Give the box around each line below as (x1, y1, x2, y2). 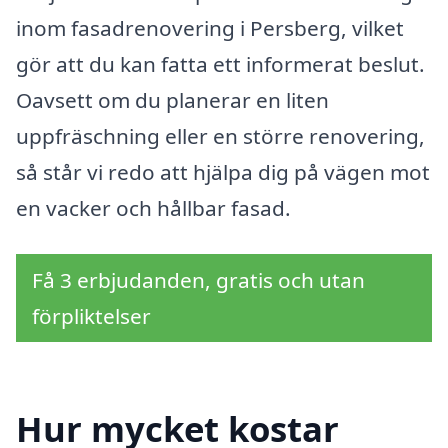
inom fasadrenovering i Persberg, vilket (16, 14, 404, 43)
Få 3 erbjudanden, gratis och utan (32, 265, 365, 294)
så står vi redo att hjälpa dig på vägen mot (16, 158, 430, 187)
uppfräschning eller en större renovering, (16, 122, 425, 151)
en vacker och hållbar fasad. (16, 194, 291, 223)
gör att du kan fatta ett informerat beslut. (16, 50, 425, 79)
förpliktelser (32, 301, 151, 330)
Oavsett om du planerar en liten (16, 86, 329, 115)
